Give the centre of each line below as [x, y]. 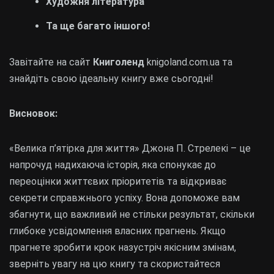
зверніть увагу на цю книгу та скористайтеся [115, 264]
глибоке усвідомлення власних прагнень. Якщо [117, 231]
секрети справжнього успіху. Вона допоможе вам [124, 198]
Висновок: [33, 114]
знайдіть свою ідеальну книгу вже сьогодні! [111, 79]
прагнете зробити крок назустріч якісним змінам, [123, 248]
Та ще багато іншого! [98, 26]
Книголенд [119, 62]
